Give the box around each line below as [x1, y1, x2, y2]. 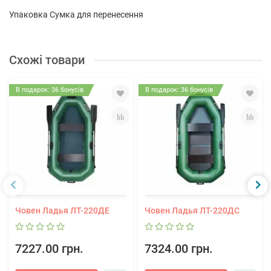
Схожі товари [9, 53, 85, 68]
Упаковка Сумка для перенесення [9, 10, 143, 20]
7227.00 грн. [15, 241, 83, 256]
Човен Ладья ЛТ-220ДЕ [15, 205, 109, 215]
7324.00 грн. [145, 241, 213, 256]
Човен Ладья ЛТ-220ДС [145, 205, 240, 215]
